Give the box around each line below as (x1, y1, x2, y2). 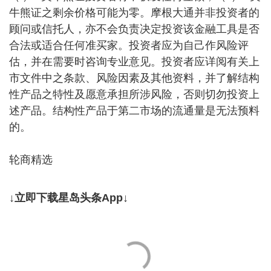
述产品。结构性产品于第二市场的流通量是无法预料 (9, 105, 260, 117)
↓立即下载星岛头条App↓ (9, 192, 128, 204)
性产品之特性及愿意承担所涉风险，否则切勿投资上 (9, 88, 260, 100)
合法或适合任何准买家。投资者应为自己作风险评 (9, 39, 249, 51)
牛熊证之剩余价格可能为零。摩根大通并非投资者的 (9, 7, 260, 19)
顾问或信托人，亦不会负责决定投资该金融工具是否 (9, 23, 260, 35)
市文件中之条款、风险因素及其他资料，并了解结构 (9, 72, 260, 84)
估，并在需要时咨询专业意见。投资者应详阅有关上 (9, 56, 260, 68)
